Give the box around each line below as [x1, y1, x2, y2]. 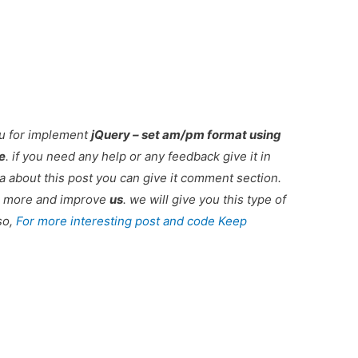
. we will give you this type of [123, 191, 287, 207]
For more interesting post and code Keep [16, 213, 248, 229]
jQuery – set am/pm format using [91, 126, 282, 142]
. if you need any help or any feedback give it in [6, 148, 272, 164]
